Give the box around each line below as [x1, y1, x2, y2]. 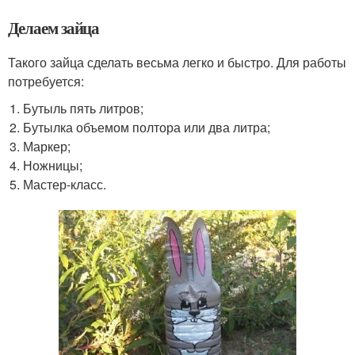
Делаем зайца [8, 16, 100, 40]
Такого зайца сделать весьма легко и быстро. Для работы [8, 53, 346, 72]
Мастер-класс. [23, 175, 107, 194]
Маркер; [23, 137, 71, 156]
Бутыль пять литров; [23, 99, 144, 118]
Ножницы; [23, 156, 83, 175]
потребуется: [8, 72, 84, 91]
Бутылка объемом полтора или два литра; [23, 118, 271, 137]
